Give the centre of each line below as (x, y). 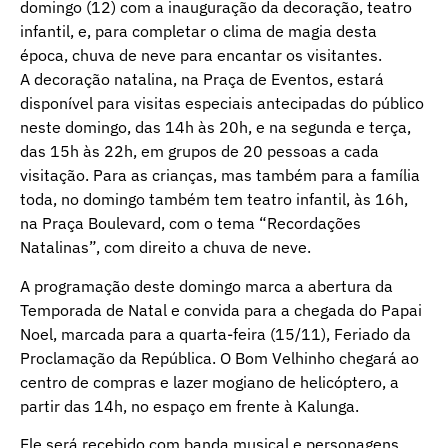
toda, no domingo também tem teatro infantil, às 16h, (214, 199)
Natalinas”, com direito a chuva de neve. (165, 247)
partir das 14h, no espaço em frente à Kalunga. (189, 405)
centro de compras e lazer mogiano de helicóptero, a (209, 381)
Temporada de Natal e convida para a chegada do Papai (221, 309)
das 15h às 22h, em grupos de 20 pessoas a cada (199, 151)
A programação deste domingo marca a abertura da (206, 285)
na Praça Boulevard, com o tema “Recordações (190, 223)
